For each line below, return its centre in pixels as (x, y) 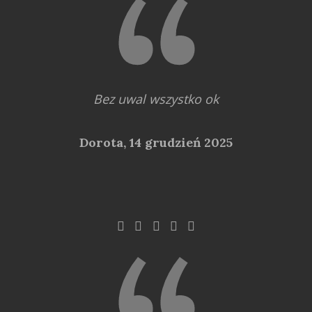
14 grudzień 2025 (181, 142)
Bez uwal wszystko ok (156, 99)
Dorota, (104, 142)
